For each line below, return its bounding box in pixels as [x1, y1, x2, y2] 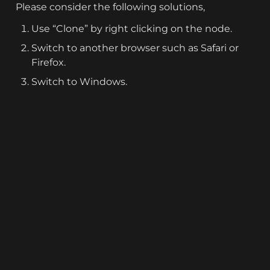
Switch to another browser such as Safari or [31, 42, 239, 54]
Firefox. [31, 57, 66, 68]
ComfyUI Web [150, 251, 218, 262]
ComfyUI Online [71, 251, 148, 262]
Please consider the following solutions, [16, 1, 205, 13]
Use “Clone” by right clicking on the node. [31, 23, 232, 34]
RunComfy [24, 206, 77, 218]
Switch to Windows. [31, 76, 127, 87]
